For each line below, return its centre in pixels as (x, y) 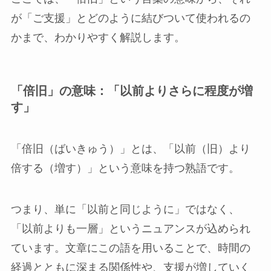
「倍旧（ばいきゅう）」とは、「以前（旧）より (130, 149)
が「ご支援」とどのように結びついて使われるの (130, 18)
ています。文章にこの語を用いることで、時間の (130, 248)
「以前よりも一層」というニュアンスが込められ (130, 228)
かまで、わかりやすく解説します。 (98, 37)
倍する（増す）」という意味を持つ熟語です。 (125, 168)
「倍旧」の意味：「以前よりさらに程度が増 (132, 90)
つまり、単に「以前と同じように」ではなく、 (125, 209)
